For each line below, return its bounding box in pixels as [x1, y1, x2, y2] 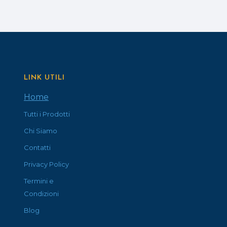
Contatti [24, 143, 51, 152]
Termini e [24, 177, 54, 185]
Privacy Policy [24, 160, 69, 168]
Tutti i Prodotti [24, 110, 70, 118]
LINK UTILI [24, 74, 65, 82]
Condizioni [24, 190, 59, 198]
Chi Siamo [24, 127, 57, 135]
